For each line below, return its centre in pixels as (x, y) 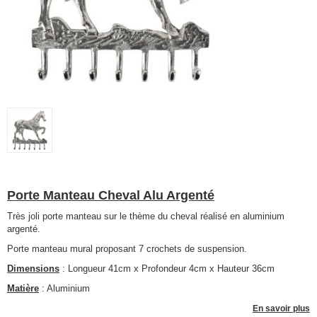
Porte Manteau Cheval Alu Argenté (111, 195)
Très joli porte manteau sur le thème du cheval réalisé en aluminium (146, 216)
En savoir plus (281, 309)
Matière (23, 288)
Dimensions (33, 269)
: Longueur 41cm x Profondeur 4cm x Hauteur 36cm (167, 269)
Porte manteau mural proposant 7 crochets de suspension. (127, 249)
